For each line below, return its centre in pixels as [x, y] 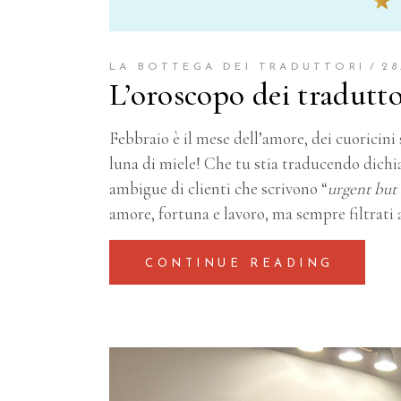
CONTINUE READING [239, 264]
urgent [349, 189]
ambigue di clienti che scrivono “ [218, 189]
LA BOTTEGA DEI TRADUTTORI [237, 68]
